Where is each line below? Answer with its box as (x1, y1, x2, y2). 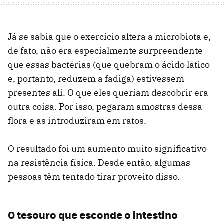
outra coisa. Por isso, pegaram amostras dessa (8, 101, 202, 113)
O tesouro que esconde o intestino (8, 207, 178, 223)
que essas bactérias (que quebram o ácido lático (8, 59, 210, 71)
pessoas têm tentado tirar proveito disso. (8, 171, 180, 183)
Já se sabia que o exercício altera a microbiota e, (8, 31, 211, 43)
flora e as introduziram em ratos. (8, 115, 146, 127)
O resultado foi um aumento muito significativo (8, 143, 207, 155)
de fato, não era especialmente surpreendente (8, 45, 203, 57)
